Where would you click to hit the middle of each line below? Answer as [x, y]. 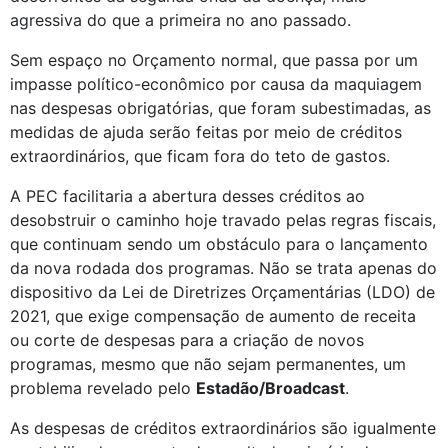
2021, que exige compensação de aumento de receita [213, 316]
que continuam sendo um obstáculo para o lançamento [219, 244]
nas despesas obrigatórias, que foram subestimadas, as [220, 108]
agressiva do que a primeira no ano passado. [183, 20]
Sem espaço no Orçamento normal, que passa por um [214, 60]
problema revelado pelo [103, 388]
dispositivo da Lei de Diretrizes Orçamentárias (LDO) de [222, 292]
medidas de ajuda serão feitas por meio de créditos [206, 132]
